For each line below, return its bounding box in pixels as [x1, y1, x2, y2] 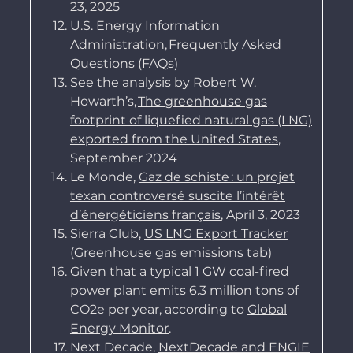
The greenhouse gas [137, 94, 267, 110]
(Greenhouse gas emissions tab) [69, 245, 272, 261]
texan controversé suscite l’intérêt [69, 188, 285, 204]
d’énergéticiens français [69, 207, 221, 223]
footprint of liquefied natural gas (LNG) [69, 113, 312, 128]
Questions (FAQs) [69, 56, 178, 72]
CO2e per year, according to [69, 302, 247, 318]
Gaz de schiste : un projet [138, 169, 295, 185]
